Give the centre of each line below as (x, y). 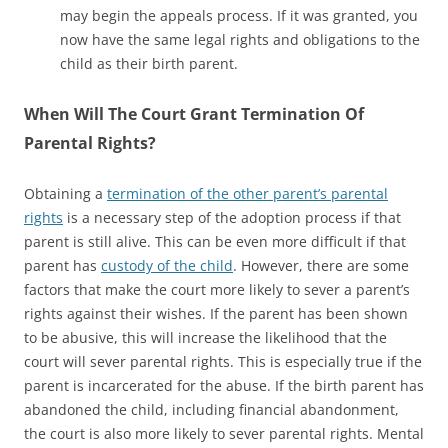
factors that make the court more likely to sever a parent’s (217, 289)
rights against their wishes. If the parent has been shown (216, 313)
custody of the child (167, 265)
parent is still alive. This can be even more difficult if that (215, 241)
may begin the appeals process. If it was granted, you (239, 15)
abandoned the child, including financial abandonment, (211, 409)
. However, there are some (321, 265)
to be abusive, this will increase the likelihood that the (205, 337)
